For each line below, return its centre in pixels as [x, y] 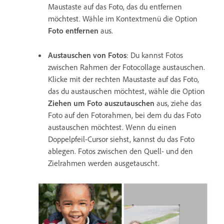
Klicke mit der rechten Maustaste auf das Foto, [123, 79]
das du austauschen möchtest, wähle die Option [126, 91]
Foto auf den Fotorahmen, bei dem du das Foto [124, 115]
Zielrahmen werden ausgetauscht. [104, 163]
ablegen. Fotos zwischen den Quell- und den [120, 151]
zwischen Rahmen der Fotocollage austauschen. [126, 67]
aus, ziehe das [178, 103]
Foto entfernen [73, 31]
